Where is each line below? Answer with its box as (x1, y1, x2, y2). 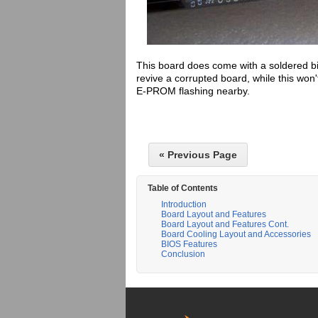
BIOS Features (161, 239, 217, 249)
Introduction (161, 199, 207, 209)
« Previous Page (159, 149, 237, 160)
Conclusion (161, 249, 205, 259)
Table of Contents (148, 183, 218, 193)
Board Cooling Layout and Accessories (161, 229, 311, 239)
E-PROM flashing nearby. (136, 85, 253, 97)
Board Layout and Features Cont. (161, 219, 289, 229)
